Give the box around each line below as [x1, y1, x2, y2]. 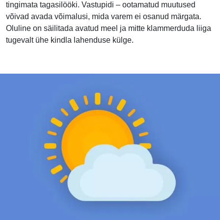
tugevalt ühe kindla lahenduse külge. [6, 35, 134, 44]
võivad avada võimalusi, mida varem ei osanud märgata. [6, 12, 201, 21]
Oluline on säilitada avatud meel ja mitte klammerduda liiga [6, 24, 211, 32]
